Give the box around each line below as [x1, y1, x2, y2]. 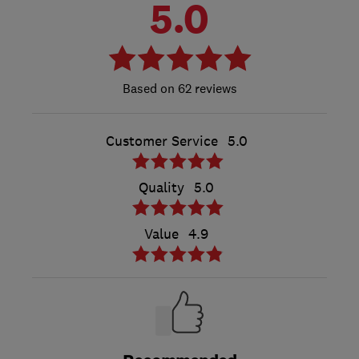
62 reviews [174, 79, 237, 96]
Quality [139, 178, 184, 196]
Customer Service [105, 131, 218, 150]
